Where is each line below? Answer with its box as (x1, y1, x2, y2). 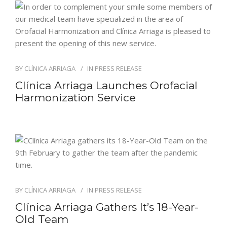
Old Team (15, 213, 68, 225)
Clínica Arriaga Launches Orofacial (15, 79, 198, 92)
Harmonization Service (15, 91, 136, 104)
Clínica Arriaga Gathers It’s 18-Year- (15, 201, 199, 213)
